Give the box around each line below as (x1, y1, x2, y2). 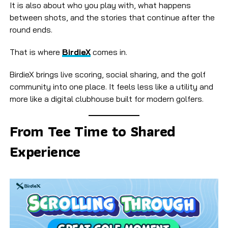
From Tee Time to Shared (9, 120, 176, 144)
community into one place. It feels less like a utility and (9, 81, 213, 92)
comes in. (90, 47, 127, 58)
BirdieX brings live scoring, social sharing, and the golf (9, 69, 206, 80)
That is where (9, 47, 62, 58)
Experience (9, 140, 80, 164)
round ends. (9, 24, 52, 35)
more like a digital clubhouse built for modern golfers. (9, 94, 204, 104)
